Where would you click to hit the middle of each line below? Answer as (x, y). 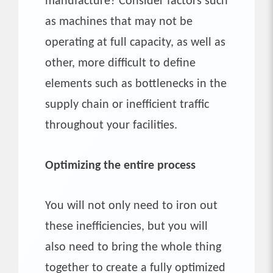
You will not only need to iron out (131, 206)
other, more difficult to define (120, 63)
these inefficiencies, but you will (126, 226)
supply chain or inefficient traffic (127, 105)
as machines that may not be (119, 22)
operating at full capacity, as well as (135, 42)
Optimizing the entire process (120, 165)
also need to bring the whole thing (133, 247)
